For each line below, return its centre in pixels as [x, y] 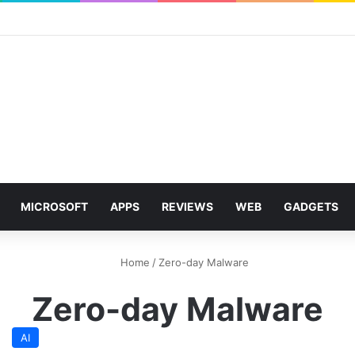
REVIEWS [187, 206]
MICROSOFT [54, 206]
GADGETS [311, 206]
